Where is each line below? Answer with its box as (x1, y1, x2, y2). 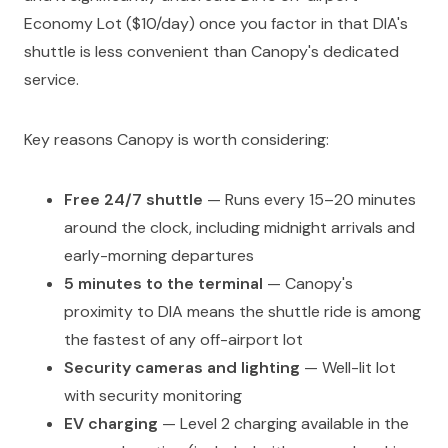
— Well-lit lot (300, 356, 396, 378)
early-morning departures (64, 244, 254, 266)
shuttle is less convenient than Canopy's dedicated (24, 40, 399, 62)
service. (24, 68, 79, 90)
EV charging (64, 412, 158, 434)
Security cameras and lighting (64, 356, 300, 378)
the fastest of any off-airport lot (64, 328, 303, 350)
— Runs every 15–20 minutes (203, 188, 416, 210)
